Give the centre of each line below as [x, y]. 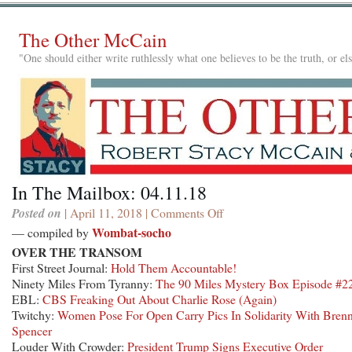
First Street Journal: [61, 267]
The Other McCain [93, 40]
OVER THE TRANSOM [77, 251]
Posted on [37, 213]
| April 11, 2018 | [106, 212]
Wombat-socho [132, 232]
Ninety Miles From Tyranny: [84, 283]
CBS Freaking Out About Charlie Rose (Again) [159, 299]
